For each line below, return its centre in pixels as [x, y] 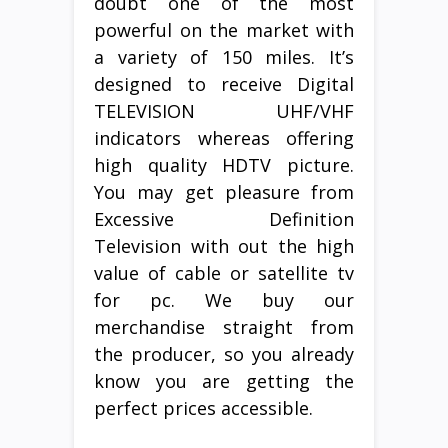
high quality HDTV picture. [224, 164]
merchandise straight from [224, 326]
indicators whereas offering [224, 137]
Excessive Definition [224, 218]
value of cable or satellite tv [224, 272]
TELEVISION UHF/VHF [224, 110]
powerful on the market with [224, 29]
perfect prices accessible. [203, 407]
